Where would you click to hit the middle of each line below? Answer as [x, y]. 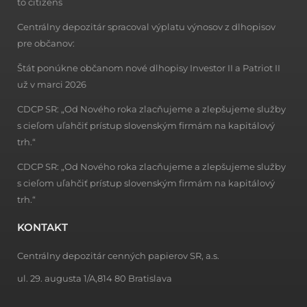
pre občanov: [46, 43]
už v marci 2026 [52, 84]
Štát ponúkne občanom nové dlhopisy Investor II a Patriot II [149, 67]
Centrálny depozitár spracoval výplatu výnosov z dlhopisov [146, 26]
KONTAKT [42, 227]
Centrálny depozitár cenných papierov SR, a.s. [118, 255]
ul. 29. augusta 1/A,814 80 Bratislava [95, 278]
